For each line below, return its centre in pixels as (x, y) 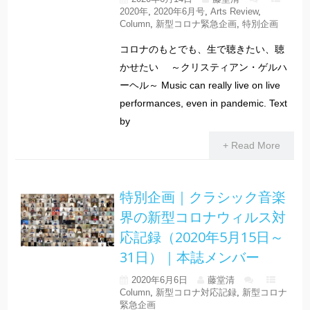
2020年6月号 (179, 12)
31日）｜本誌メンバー (189, 257)
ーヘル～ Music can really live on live (200, 85)
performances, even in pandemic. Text (203, 103)
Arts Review (234, 12)
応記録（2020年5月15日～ (201, 237)
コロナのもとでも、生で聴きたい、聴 (202, 49)
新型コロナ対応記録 (196, 292)
